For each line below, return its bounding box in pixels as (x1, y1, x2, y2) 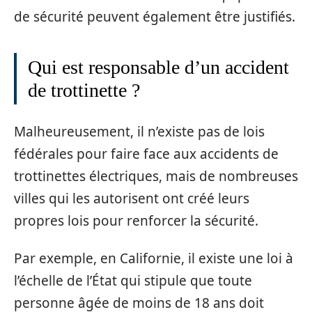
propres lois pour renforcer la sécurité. (14, 211, 258, 230)
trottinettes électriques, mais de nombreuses (14, 166, 298, 185)
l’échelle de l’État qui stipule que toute (14, 272, 252, 290)
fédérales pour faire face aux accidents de (14, 144, 279, 163)
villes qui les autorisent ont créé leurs (14, 189, 249, 208)
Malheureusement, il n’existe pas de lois (14, 122, 265, 141)
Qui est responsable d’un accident (28, 56, 289, 78)
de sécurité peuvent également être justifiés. (14, 8, 295, 26)
